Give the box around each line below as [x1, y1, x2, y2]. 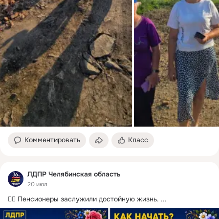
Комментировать [24, 135, 80, 145]
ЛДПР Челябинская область [27, 170, 121, 179]
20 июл [27, 180, 47, 188]
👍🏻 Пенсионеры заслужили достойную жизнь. [8, 194, 159, 203]
